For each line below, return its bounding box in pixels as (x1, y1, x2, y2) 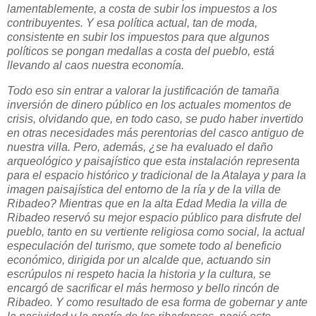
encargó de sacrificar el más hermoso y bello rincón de (7, 282, 279, 295)
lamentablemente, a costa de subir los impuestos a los (7, 3, 277, 16)
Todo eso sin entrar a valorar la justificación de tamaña (7, 85, 279, 97)
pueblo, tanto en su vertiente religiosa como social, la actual (7, 226, 305, 238)
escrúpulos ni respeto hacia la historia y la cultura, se (7, 268, 271, 281)
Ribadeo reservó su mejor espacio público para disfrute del (7, 212, 301, 224)
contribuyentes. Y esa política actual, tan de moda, (7, 17, 257, 30)
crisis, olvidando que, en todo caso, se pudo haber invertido (7, 113, 303, 126)
